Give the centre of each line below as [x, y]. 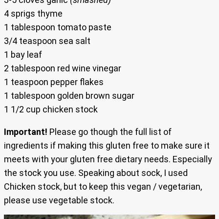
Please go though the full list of [109, 131]
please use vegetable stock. [59, 200]
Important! [26, 131]
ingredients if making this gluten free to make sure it [107, 145]
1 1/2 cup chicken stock [51, 109]
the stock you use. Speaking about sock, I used [96, 173]
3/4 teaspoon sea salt [47, 41]
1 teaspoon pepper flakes [54, 82]
